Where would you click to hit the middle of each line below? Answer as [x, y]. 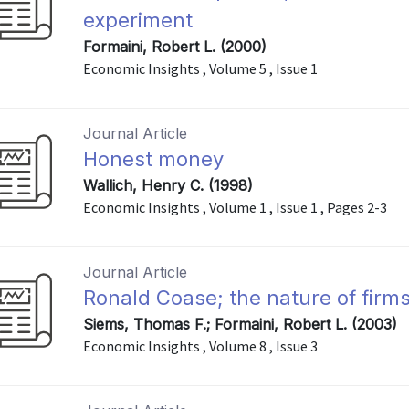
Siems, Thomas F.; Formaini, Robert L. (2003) [241, 324]
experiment [138, 20]
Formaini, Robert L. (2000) [175, 47]
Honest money [154, 159]
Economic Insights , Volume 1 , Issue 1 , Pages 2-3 [236, 207]
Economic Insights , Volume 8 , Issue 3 [201, 346]
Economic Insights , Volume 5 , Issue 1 [201, 68]
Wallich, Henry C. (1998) [168, 185]
